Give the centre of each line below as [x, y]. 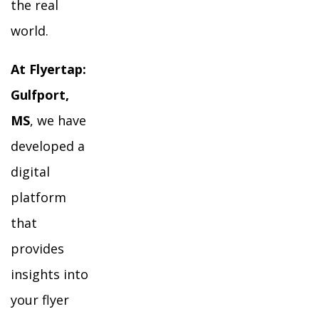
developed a [48, 146]
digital [30, 172]
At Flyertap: [48, 69]
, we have [58, 120]
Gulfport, [40, 95]
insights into [49, 274]
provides [37, 249]
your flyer [40, 300]
